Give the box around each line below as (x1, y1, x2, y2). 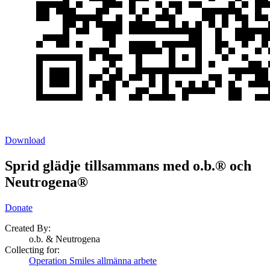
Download (5, 135, 45, 146)
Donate (5, 202, 33, 213)
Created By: (5, 223, 51, 234)
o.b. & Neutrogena (29, 234, 100, 245)
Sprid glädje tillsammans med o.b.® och (5, 158, 251, 174)
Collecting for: (5, 245, 60, 256)
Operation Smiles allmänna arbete (29, 256, 157, 266)
